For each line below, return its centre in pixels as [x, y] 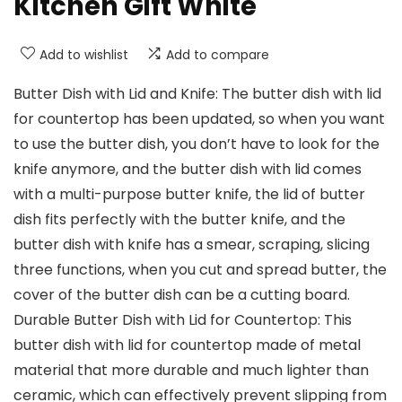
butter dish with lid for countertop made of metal [187, 345]
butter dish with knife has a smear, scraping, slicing [192, 245]
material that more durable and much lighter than [191, 371]
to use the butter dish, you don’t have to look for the [197, 144]
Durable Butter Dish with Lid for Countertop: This [183, 320]
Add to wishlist [84, 55]
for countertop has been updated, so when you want [199, 119]
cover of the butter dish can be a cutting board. [182, 295]
